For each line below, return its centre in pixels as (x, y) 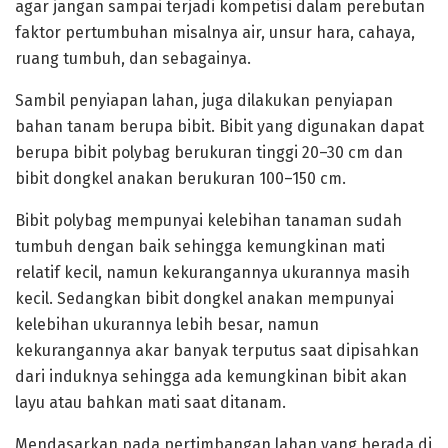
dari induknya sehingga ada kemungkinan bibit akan (211, 376)
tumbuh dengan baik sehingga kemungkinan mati (200, 246)
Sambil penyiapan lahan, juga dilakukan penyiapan (204, 100)
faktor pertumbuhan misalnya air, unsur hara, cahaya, (215, 32)
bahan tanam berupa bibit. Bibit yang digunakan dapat (219, 126)
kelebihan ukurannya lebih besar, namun (167, 324)
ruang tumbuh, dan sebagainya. (133, 58)
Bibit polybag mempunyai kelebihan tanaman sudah (208, 220)
